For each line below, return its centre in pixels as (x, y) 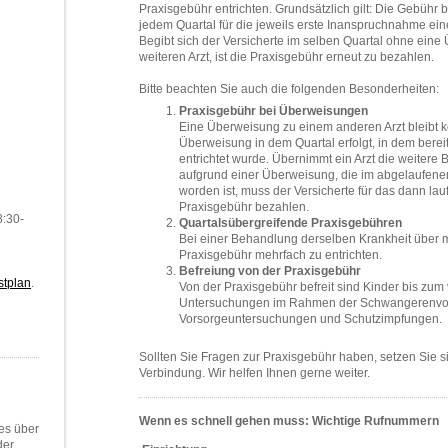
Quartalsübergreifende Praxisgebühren (290, 223)
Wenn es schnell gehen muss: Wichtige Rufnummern (289, 421)
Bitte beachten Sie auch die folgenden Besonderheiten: (289, 89)
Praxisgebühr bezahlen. (244, 207)
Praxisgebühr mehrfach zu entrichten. (280, 255)
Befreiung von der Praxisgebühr (270, 271)
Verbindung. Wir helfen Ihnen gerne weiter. (254, 373)
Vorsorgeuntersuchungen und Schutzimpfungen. (310, 319)
